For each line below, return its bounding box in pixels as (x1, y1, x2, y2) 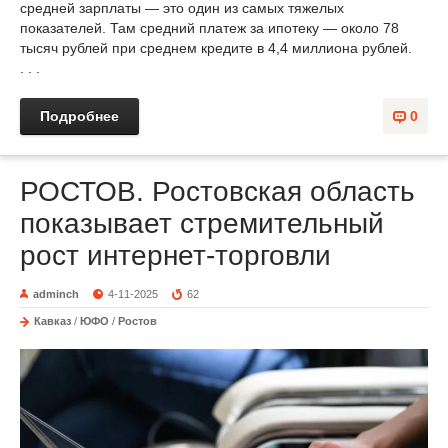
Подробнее (40, 107, 119, 124)
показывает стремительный (20, 207, 384, 239)
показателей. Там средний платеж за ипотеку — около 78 (20, 19, 399, 36)
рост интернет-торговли (20, 239, 331, 271)
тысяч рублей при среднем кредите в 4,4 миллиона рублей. (20, 39, 412, 56)
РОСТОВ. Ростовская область (20, 175, 415, 207)
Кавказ (34, 314, 71, 327)
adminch (33, 287, 79, 300)
